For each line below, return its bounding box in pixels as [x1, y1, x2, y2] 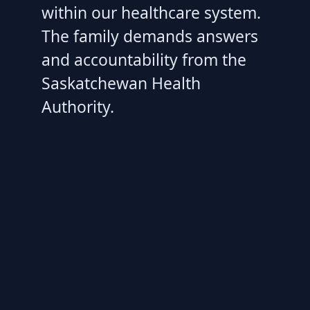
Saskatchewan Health [42, 71, 201, 94]
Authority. [42, 95, 114, 118]
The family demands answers [42, 24, 258, 47]
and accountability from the [42, 48, 246, 71]
